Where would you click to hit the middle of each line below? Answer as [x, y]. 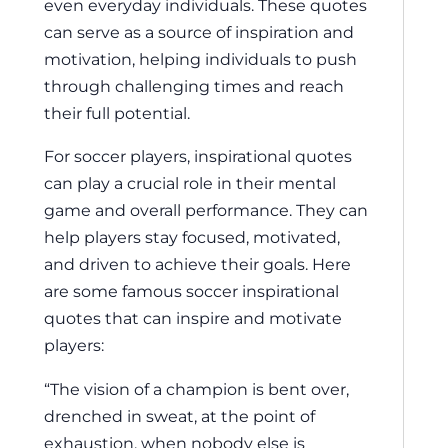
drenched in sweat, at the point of [179, 415]
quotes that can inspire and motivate [193, 318]
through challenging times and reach [194, 86]
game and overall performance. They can [206, 210]
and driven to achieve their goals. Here [197, 264]
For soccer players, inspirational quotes [198, 156]
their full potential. [117, 113]
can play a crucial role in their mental [190, 183]
